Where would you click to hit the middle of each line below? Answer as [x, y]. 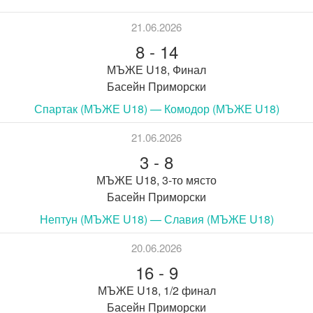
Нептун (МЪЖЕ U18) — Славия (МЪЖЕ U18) [156, 219]
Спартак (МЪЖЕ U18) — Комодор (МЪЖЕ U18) [156, 108]
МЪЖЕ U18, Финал [156, 69]
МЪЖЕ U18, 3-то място [156, 180]
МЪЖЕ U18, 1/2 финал [156, 290]
